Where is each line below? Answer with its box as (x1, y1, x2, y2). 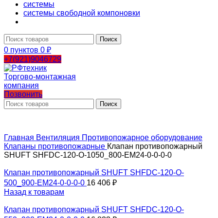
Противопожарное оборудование (82, 133, 202, 142)
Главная (4, 133, 36, 142)
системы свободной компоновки (23, 9, 140, 17)
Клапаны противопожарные (4, 142, 107, 150)
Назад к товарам (4, 188, 64, 196)
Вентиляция (36, 133, 82, 142)
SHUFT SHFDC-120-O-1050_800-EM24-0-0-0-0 (4, 151, 172, 159)
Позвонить (4, 90, 42, 98)
